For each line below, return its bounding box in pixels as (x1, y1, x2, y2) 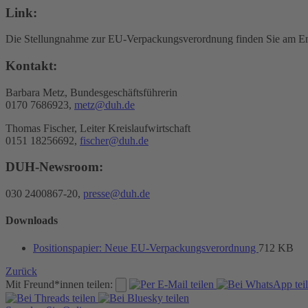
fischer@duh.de (80, 134, 148, 146)
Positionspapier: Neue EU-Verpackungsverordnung (33, 241, 258, 254)
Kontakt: (5, 58, 57, 73)
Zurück (5, 265, 37, 277)
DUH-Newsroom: (5, 159, 103, 175)
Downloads (5, 214, 58, 227)
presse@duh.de (83, 188, 150, 200)
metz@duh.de (74, 98, 135, 111)
